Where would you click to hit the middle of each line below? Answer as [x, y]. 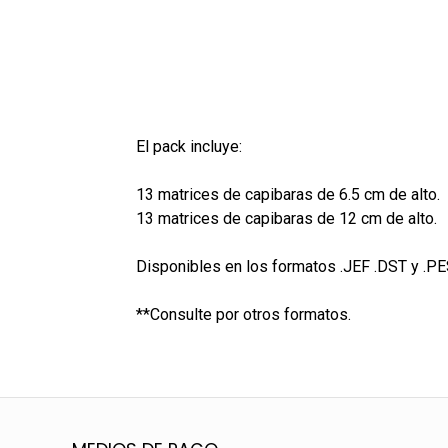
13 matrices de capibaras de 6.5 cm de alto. [287, 195]
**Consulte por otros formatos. [243, 315]
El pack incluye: [188, 147]
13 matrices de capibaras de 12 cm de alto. [286, 219]
